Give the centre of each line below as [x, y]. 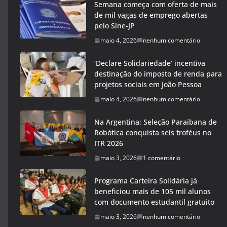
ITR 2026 [109, 143]
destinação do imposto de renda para [158, 74]
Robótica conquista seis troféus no [153, 133]
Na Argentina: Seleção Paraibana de [156, 122]
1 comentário [162, 158]
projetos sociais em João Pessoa [148, 85]
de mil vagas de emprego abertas [151, 15]
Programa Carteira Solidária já [146, 181]
